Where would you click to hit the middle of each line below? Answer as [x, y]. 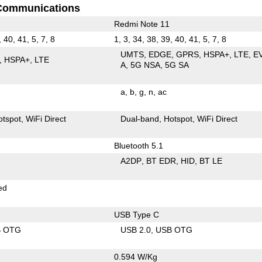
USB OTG [174, 230]
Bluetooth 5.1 [138, 145]
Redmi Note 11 [142, 24]
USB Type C [136, 214]
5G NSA [146, 65]
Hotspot [178, 118]
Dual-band [140, 118]
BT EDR [161, 161]
